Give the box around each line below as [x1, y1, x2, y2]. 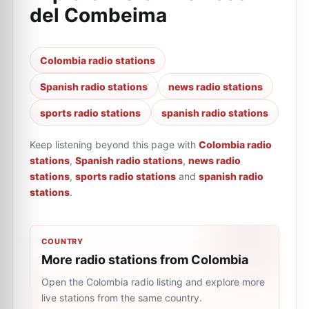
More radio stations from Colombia [41, 252, 248, 267]
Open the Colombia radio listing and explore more [41, 276, 265, 288]
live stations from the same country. [41, 292, 202, 303]
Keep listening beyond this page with [30, 139, 196, 150]
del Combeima [30, 3, 167, 27]
